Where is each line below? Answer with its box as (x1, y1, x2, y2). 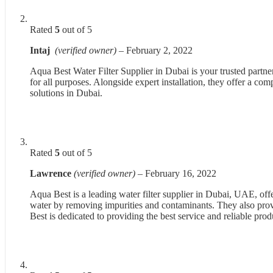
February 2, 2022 (126, 45, 193, 56)
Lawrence (30, 168, 74, 179)
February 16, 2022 (145, 168, 216, 179)
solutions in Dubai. (30, 88, 102, 99)
